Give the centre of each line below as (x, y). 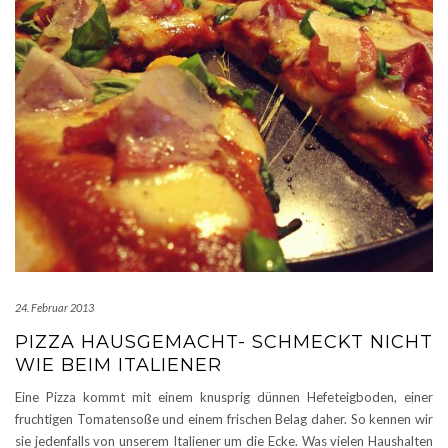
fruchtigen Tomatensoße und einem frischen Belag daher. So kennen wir (224, 418)
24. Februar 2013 (54, 307)
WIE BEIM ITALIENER (118, 364)
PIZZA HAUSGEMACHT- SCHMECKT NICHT (224, 341)
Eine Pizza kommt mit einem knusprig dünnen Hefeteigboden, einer (224, 396)
